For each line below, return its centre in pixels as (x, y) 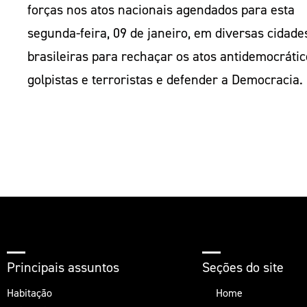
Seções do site (243, 268)
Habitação (29, 293)
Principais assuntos (63, 268)
